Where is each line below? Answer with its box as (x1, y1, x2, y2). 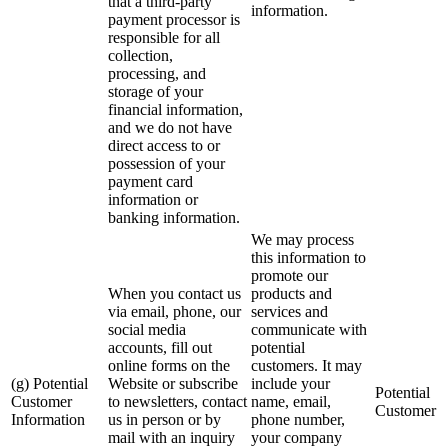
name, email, (251, 393, 331, 411)
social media (108, 321, 186, 339)
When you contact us (108, 285, 241, 303)
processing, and (108, 65, 206, 83)
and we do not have (108, 119, 232, 137)
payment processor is (108, 11, 240, 29)
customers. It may (251, 357, 362, 375)
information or (108, 191, 198, 209)
